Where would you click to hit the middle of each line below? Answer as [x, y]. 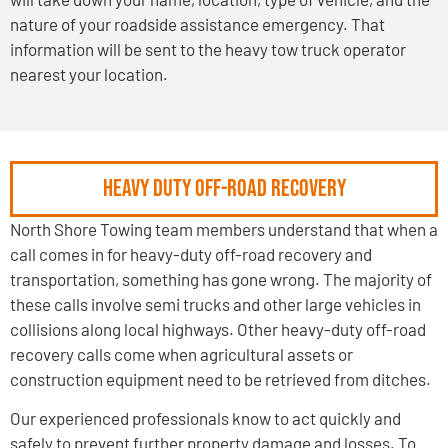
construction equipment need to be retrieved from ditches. [220, 378]
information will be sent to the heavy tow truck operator [208, 48]
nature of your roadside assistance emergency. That [197, 23]
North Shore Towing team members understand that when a [224, 228]
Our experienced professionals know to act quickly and [205, 418]
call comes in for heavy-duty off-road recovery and [191, 253]
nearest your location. [89, 73]
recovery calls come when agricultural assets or [181, 353]
